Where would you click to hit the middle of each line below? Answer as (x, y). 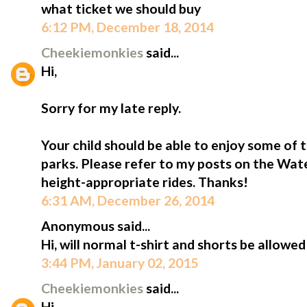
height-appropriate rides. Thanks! (145, 182)
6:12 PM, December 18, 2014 (127, 27)
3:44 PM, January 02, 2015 (120, 263)
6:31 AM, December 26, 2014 (128, 201)
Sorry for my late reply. (111, 108)
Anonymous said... (96, 226)
